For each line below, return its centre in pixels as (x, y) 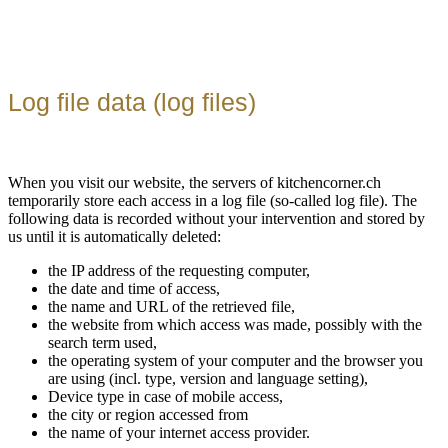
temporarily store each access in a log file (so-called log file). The (212, 200)
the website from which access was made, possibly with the (235, 324)
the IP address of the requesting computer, (179, 270)
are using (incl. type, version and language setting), (208, 378)
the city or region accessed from (148, 414)
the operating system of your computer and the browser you (235, 360)
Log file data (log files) (132, 101)
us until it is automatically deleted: (114, 236)
